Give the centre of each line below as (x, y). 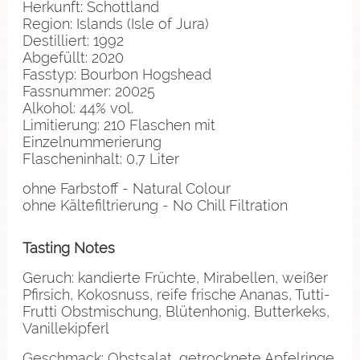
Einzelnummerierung (92, 141)
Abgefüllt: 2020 (73, 57)
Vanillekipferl (66, 328)
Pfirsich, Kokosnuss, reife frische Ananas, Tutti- (176, 294)
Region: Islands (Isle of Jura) (116, 23)
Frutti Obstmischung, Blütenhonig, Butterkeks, (176, 311)
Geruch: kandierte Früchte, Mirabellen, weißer (175, 277)
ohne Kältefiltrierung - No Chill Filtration (155, 205)
